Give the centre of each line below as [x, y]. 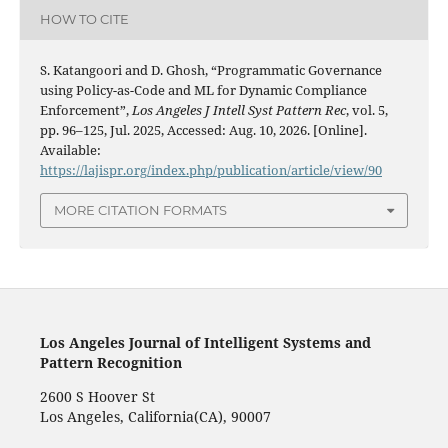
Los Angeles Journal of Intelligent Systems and [205, 342]
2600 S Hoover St [97, 396]
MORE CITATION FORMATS [140, 210]
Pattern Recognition [110, 362]
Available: [70, 150]
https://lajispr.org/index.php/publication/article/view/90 [210, 170]
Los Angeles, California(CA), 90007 [155, 416]
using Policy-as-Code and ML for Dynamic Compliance [203, 90]
